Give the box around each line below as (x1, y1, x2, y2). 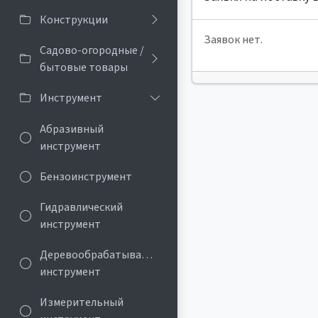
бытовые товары (40, 60, 128, 76)
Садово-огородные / (40, 43, 144, 59)
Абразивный (40, 121, 104, 137)
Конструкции (40, 11, 108, 28)
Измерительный (40, 295, 124, 311)
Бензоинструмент (40, 168, 132, 185)
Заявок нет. (204, 32, 263, 48)
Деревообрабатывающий (40, 247, 172, 263)
